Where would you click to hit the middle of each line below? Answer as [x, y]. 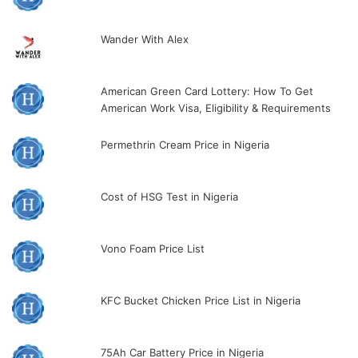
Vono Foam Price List [153, 248]
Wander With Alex [147, 39]
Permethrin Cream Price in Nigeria [185, 144]
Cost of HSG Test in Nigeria [170, 196]
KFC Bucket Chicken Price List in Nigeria [201, 300]
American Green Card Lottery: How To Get [207, 91]
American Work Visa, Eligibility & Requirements [216, 107]
